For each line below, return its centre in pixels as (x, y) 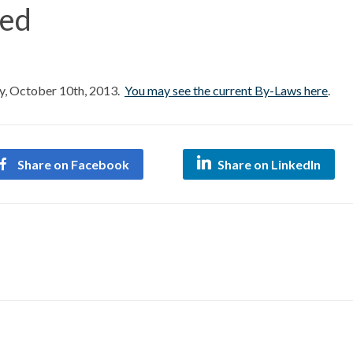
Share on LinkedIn (269, 164)
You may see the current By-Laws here (226, 90)
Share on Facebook (73, 164)
